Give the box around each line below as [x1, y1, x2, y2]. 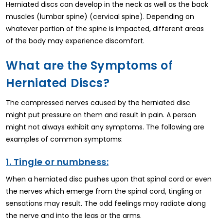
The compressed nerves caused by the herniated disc [6, 97, 190, 108]
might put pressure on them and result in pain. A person [6, 109, 196, 120]
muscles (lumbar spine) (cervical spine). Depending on [6, 11, 194, 21]
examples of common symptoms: [6, 134, 123, 144]
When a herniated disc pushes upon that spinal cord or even [6, 174, 212, 184]
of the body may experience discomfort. [6, 36, 145, 46]
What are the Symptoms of [6, 57, 173, 73]
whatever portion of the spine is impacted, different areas [6, 23, 204, 34]
